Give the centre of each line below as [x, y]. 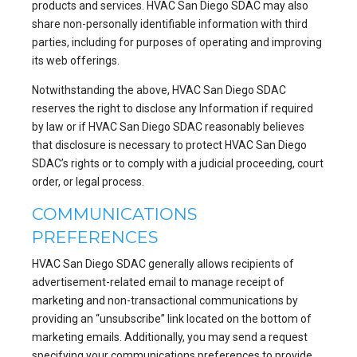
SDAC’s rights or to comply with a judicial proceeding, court [178, 163]
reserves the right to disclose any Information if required [173, 108]
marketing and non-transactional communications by [165, 300]
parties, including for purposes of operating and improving [177, 42]
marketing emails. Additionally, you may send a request [170, 337]
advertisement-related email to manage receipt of [158, 282]
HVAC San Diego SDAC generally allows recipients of [163, 263]
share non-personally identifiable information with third [170, 24]
